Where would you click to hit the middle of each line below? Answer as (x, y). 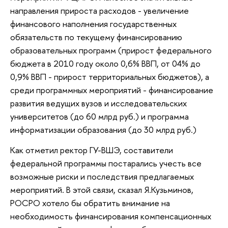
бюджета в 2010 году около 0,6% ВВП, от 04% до (105, 64)
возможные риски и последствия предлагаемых (102, 176)
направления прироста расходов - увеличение (99, 11)
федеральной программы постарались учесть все (106, 163)
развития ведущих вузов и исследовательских (98, 103)
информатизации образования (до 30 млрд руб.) (103, 130)
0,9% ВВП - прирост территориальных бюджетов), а (110, 77)
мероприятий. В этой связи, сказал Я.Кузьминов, (102, 190)
